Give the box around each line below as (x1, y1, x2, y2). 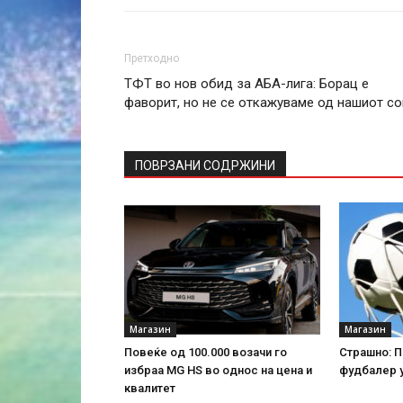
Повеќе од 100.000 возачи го (124, 345, 287, 359)
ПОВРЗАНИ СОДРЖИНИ (135, 158, 275, 173)
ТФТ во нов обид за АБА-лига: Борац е (124, 76, 369, 92)
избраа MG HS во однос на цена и (124, 363, 312, 377)
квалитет (124, 381, 175, 395)
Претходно (124, 52, 179, 65)
